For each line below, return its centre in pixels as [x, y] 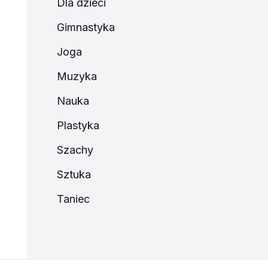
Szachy [75, 150]
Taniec [73, 199]
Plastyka [78, 125]
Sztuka [74, 174]
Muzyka [77, 76]
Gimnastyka [86, 27]
